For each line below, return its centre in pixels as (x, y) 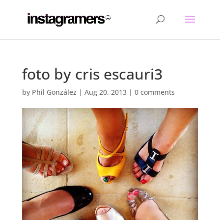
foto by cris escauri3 (92, 74)
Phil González (54, 92)
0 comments (154, 92)
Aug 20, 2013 (105, 92)
